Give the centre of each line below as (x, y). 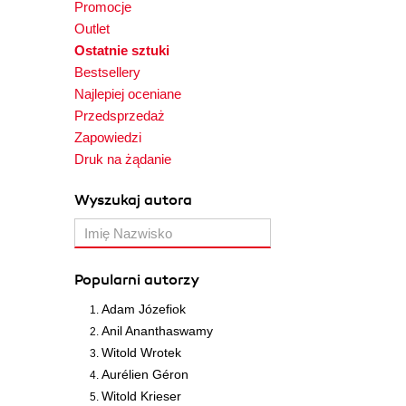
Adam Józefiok (144, 309)
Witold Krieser (141, 396)
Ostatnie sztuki (122, 50)
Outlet (92, 29)
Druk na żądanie (123, 159)
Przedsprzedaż (120, 116)
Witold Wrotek (141, 353)
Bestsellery (107, 72)
